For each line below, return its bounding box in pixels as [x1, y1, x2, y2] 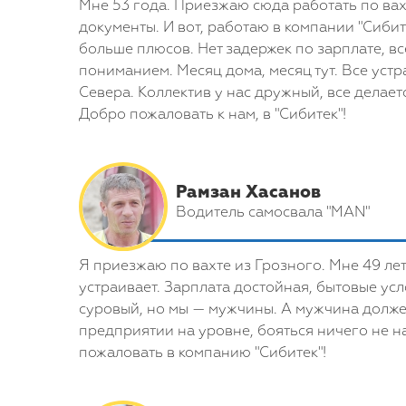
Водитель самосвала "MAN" [176, 206, 370, 220]
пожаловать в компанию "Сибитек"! [79, 346, 326, 361]
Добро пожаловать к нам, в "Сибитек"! [79, 108, 346, 122]
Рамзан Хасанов [176, 184, 321, 201]
